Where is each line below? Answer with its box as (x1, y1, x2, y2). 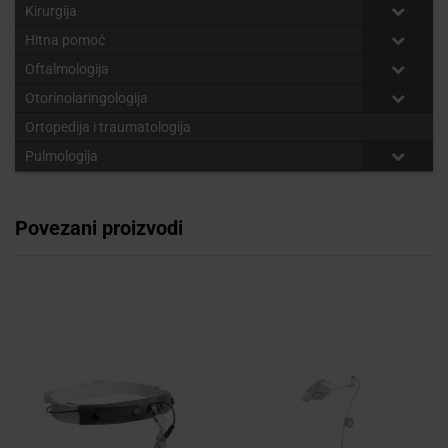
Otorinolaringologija (25, 89, 148, 106)
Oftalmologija (25, 60, 109, 77)
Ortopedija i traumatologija (25, 118, 191, 135)
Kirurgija (25, 2, 77, 19)
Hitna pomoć (25, 31, 105, 48)
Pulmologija (25, 147, 98, 164)
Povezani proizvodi (15, 215, 183, 240)
